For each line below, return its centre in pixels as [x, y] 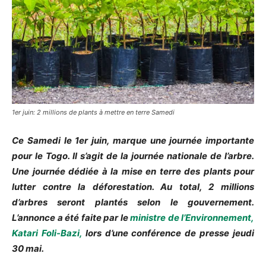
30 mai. [28, 248]
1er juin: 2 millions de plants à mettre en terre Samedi [93, 112]
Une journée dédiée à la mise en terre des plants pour [133, 171]
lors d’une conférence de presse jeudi [168, 233]
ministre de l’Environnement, [192, 217]
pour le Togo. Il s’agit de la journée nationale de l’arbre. [133, 156]
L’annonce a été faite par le [71, 217]
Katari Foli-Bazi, [47, 233]
